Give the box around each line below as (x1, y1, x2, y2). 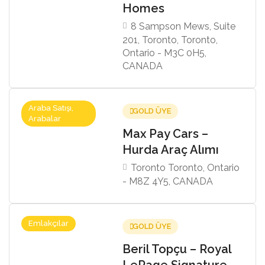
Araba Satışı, (28, 103, 73, 112)
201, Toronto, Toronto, (122, 34, 218, 46)
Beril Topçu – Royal (122, 241, 232, 256)
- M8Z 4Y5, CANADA (122, 175, 214, 187)
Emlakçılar (28, 218, 69, 228)
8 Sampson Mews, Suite (131, 20, 236, 32)
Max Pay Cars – (122, 126, 209, 141)
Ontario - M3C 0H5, (122, 47, 207, 59)
